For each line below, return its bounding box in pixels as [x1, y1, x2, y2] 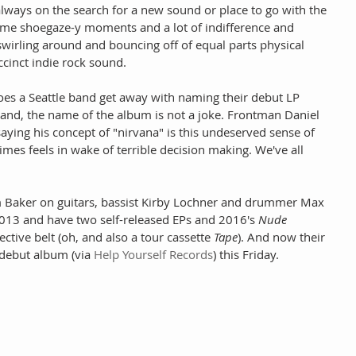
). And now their [238, 228, 328, 245]
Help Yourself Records [94, 246, 213, 262]
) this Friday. [213, 246, 279, 262]
